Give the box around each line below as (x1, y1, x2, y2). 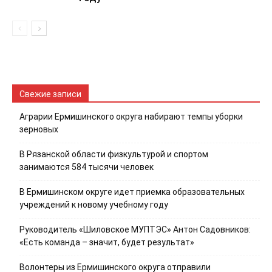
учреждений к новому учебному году (19, 199, 168, 209)
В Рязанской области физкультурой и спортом (19, 149, 208, 159)
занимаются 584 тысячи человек (19, 161, 154, 172)
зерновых (19, 124, 58, 134)
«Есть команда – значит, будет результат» (19, 237, 194, 247)
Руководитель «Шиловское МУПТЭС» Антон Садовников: (19, 224, 251, 234)
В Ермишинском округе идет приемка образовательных (19, 186, 245, 197)
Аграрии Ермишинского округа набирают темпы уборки (19, 111, 243, 121)
